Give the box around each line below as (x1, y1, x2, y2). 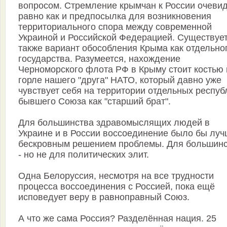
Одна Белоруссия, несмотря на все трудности (18, 171, 214, 181)
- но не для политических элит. (18, 149, 149, 160)
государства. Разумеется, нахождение (18, 54, 180, 64)
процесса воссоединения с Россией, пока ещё (18, 181, 215, 192)
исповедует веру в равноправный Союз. (18, 192, 190, 203)
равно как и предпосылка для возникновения (18, 11, 211, 22)
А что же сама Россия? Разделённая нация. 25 (18, 213, 216, 224)
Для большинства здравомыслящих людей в (18, 118, 210, 128)
